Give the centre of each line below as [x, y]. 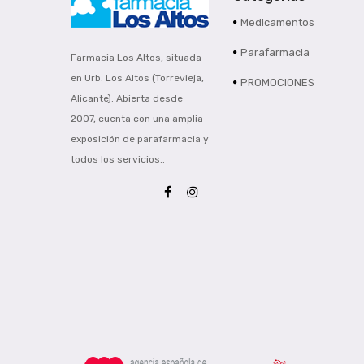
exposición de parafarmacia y [140, 139]
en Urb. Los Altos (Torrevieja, [137, 78]
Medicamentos [277, 23]
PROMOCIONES [277, 83]
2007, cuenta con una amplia [137, 118]
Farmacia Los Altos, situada [136, 57]
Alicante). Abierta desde [127, 98]
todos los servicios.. [118, 159]
